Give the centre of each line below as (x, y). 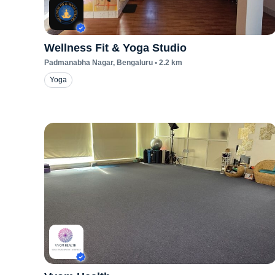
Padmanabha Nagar (79, 63)
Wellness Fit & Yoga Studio (115, 48)
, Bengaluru (133, 63)
